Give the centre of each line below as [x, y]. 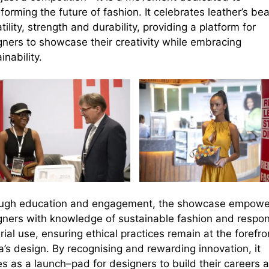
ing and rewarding [153, 248]
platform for [227, 27]
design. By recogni [56, 248]
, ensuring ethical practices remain [118, 233]
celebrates [180, 12]
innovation [223, 248]
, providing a [168, 27]
